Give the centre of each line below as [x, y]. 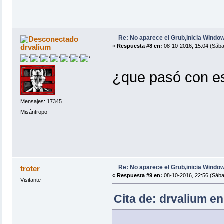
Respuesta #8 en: [139, 46]
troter [30, 169]
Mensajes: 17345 [41, 101]
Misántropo [34, 112]
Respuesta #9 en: [139, 176]
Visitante [30, 180]
